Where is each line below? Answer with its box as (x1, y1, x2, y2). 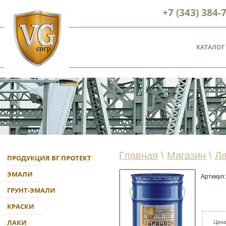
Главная (119, 150, 158, 161)
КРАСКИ (7, 202, 34, 211)
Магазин (167, 150, 206, 161)
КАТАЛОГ (196, 43, 225, 51)
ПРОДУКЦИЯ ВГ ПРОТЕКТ (7, 153, 91, 162)
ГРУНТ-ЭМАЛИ (7, 186, 55, 195)
